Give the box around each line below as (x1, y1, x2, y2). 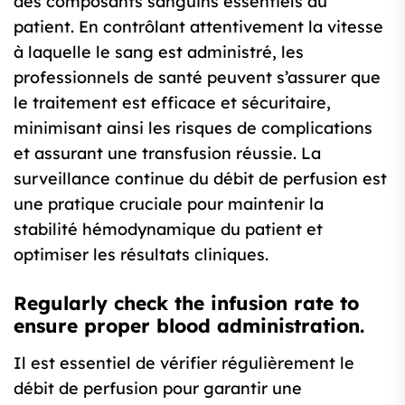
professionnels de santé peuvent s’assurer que (14, 67, 381, 88)
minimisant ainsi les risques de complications (14, 118, 372, 138)
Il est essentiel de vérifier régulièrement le (14, 353, 354, 373)
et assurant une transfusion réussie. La (14, 143, 321, 164)
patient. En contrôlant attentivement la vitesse (14, 16, 383, 37)
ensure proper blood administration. (14, 314, 364, 337)
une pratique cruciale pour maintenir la (14, 193, 324, 214)
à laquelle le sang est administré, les (14, 42, 304, 62)
